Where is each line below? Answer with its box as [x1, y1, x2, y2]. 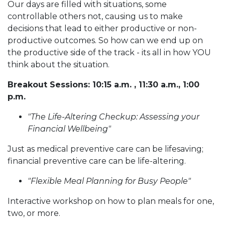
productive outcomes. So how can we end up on [8, 36, 203, 46]
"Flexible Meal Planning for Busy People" [28, 176, 191, 186]
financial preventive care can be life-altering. [8, 156, 188, 166]
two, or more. [8, 208, 60, 218]
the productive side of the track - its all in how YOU [8, 48, 211, 58]
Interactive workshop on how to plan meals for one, [8, 196, 214, 206]
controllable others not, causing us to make [8, 12, 183, 22]
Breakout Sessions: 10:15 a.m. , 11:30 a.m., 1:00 [8, 80, 199, 90]
